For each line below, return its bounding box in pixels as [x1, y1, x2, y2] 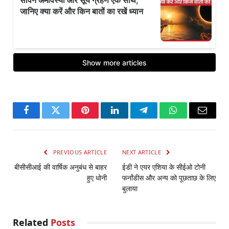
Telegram [143, 113, 178, 123]
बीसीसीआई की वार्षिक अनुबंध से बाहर [14, 162, 107, 172]
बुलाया [122, 184, 138, 194]
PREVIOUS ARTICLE [51, 148, 107, 156]
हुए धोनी [87, 173, 107, 183]
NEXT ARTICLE [122, 148, 163, 156]
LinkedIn [113, 113, 148, 123]
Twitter [55, 113, 82, 123]
